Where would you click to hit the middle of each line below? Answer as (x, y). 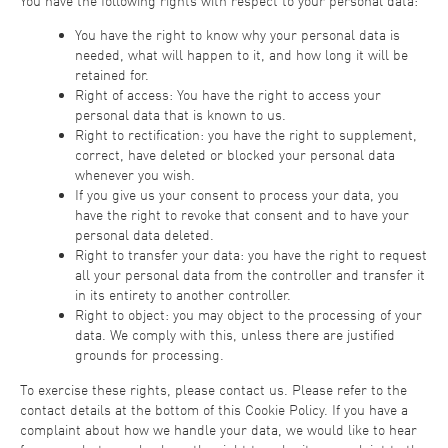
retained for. (112, 75)
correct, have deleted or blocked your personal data (235, 155)
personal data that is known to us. (180, 115)
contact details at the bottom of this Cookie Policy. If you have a (214, 410)
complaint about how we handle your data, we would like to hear (218, 430)
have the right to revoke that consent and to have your (242, 215)
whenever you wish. (135, 175)
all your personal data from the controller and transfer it (250, 275)
